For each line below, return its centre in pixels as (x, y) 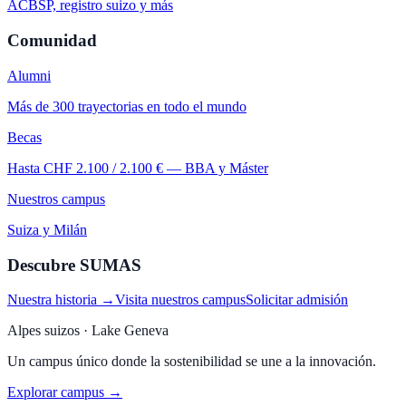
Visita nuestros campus (180, 300)
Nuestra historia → (61, 300)
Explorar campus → (65, 392)
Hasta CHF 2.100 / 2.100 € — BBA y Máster (138, 168)
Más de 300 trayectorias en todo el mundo (127, 106)
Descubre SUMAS (74, 265)
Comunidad (52, 41)
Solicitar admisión (297, 300)
